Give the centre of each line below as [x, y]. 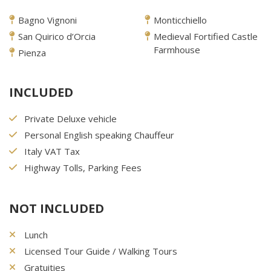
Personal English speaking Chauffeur [99, 135]
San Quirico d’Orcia [57, 36]
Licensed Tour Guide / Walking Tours [101, 251]
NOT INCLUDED [57, 208]
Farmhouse [177, 50]
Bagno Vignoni [47, 20]
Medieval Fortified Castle [206, 36]
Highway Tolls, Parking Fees [83, 167]
